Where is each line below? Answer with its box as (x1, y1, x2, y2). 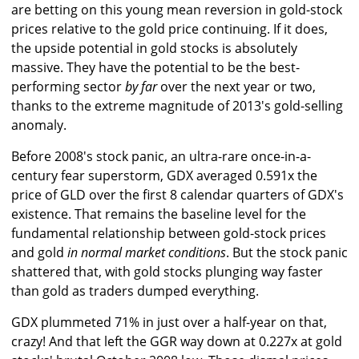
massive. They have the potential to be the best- (11, 58, 300, 77)
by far (125, 78, 157, 96)
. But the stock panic (226, 244, 348, 262)
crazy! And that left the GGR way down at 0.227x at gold (11, 333, 342, 351)
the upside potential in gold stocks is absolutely (11, 39, 297, 58)
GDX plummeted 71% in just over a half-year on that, (11, 313, 327, 332)
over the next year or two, (157, 78, 316, 96)
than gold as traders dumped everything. (11, 282, 259, 301)
